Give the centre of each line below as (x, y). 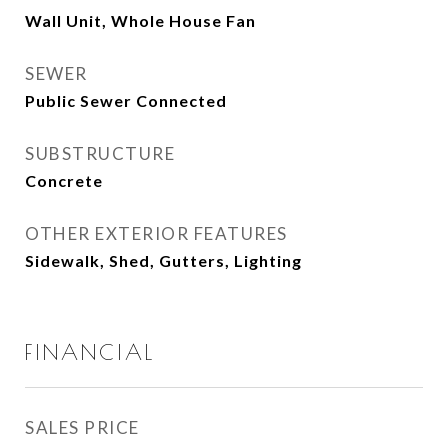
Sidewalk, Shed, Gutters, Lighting (163, 260)
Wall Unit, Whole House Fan (140, 20)
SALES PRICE (82, 427)
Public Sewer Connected (126, 100)
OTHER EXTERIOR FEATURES (156, 233)
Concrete (64, 180)
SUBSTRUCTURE (100, 153)
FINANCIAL (90, 352)
